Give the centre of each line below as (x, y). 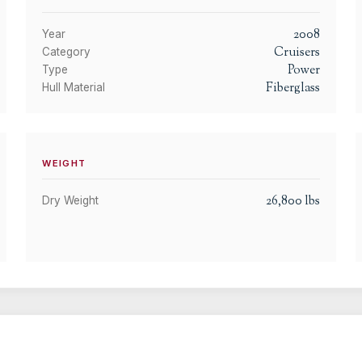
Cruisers (297, 52)
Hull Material (74, 87)
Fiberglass (293, 88)
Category (67, 51)
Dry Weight (71, 201)
